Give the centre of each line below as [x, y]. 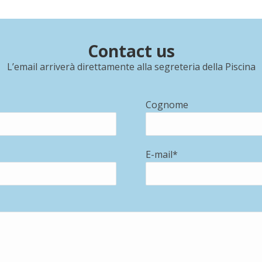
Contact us [131, 51]
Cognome [167, 105]
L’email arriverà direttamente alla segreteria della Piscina [131, 67]
